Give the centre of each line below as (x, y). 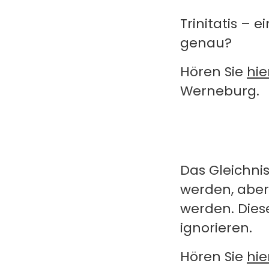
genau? (206, 43)
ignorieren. (216, 228)
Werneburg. (220, 91)
